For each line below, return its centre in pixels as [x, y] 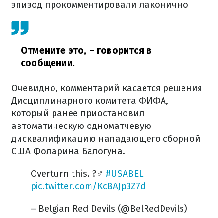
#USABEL [125, 173]
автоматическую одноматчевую [81, 126]
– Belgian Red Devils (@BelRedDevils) [109, 209]
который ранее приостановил [78, 113]
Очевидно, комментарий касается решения [107, 88]
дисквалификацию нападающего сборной [106, 138]
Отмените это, [55, 50]
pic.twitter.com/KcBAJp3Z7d [88, 186]
